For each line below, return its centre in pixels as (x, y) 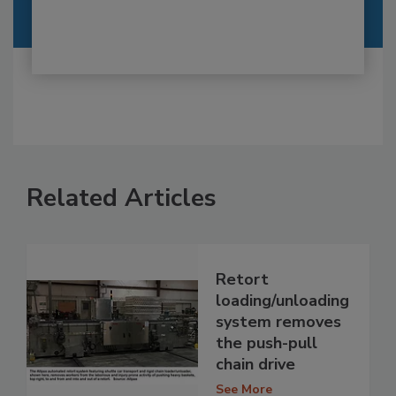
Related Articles (122, 198)
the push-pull (267, 343)
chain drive (255, 364)
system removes (278, 321)
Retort (242, 279)
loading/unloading (282, 300)
